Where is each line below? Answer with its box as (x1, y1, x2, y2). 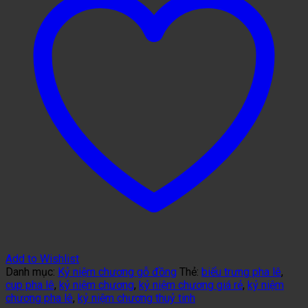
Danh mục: (5, 265, 58, 278)
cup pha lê (5, 278, 54, 291)
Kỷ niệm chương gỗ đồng (58, 265, 177, 278)
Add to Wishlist (5, 252, 79, 265)
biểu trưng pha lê (201, 265, 281, 278)
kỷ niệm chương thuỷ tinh (78, 291, 195, 305)
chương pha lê (5, 291, 73, 305)
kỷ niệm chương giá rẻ (139, 278, 243, 291)
